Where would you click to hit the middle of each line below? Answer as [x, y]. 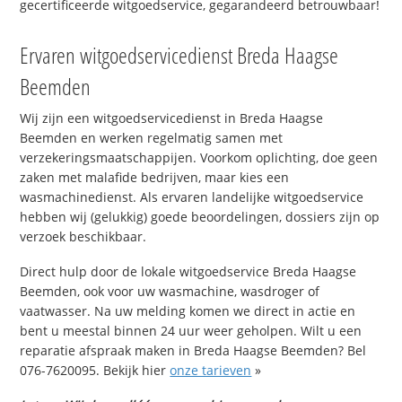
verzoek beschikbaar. [83, 237]
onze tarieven [211, 370]
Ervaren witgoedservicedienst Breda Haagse [179, 55]
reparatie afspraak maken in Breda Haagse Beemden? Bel [193, 350]
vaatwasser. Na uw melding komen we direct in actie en [188, 310]
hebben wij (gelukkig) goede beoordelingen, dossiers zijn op [200, 217]
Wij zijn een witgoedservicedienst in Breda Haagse [172, 118]
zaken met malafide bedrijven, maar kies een [155, 178]
